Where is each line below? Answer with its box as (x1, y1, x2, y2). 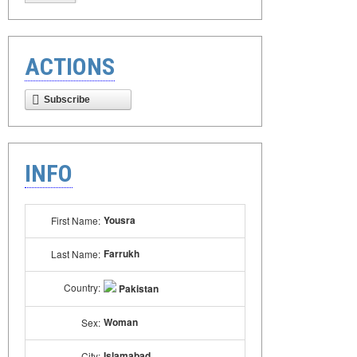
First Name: (51, 214, 100, 227)
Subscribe (44, 94, 90, 105)
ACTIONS (25, 53, 115, 80)
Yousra (104, 213, 135, 227)
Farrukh (104, 246, 139, 261)
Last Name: (51, 247, 100, 261)
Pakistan (116, 281, 159, 296)
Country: (64, 280, 100, 294)
